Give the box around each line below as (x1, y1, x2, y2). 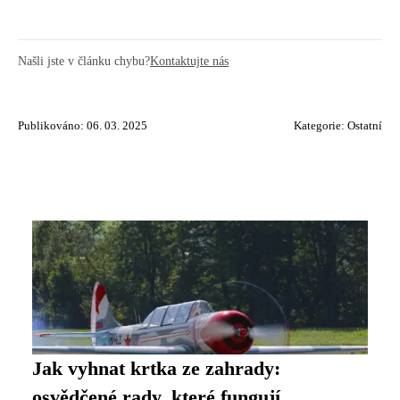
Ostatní (347, 119, 382, 132)
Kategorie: (294, 119, 347, 132)
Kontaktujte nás (150, 53, 229, 68)
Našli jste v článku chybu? (18, 53, 150, 68)
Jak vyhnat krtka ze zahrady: (32, 357, 280, 379)
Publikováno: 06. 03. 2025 (18, 119, 147, 132)
